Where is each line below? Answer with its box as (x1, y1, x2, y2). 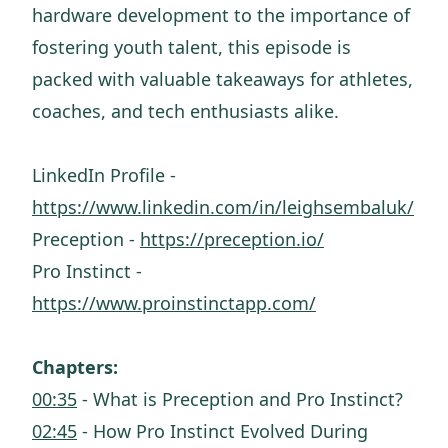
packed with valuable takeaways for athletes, (32, 67, 413, 91)
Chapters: (32, 355, 118, 379)
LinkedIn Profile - (32, 163, 176, 187)
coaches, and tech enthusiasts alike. (32, 99, 339, 123)
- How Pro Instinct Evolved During (77, 419, 368, 443)
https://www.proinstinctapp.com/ (32, 291, 316, 315)
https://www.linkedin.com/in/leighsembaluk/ (32, 195, 414, 219)
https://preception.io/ (140, 227, 324, 251)
